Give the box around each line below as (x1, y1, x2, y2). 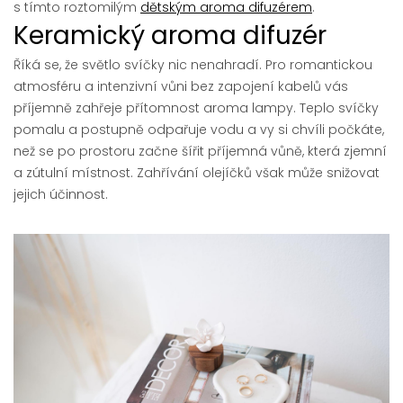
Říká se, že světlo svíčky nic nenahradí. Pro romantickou (13, 56, 372, 75)
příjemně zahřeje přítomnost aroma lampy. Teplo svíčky (13, 99, 379, 118)
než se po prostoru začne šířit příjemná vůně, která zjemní (13, 142, 387, 161)
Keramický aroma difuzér (13, 18, 327, 54)
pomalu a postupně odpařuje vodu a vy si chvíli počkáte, (13, 121, 384, 139)
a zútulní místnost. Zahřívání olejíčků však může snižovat (13, 164, 380, 183)
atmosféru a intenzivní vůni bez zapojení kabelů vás (13, 77, 348, 96)
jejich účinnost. (13, 185, 108, 204)
